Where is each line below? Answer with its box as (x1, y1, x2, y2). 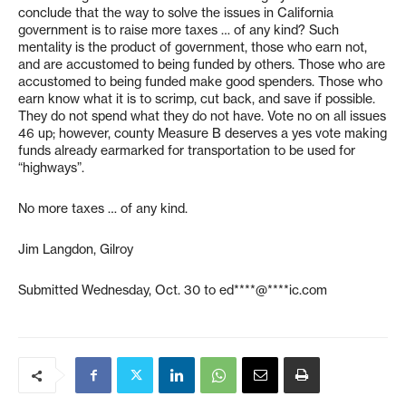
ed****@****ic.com (219, 282, 327, 298)
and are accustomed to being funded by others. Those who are (18, 56, 385, 72)
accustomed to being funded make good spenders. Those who (18, 73, 382, 90)
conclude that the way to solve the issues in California (18, 5, 333, 21)
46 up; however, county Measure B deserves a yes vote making (18, 125, 387, 141)
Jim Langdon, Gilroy (18, 241, 133, 257)
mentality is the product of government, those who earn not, (18, 39, 367, 55)
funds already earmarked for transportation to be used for (18, 142, 355, 159)
